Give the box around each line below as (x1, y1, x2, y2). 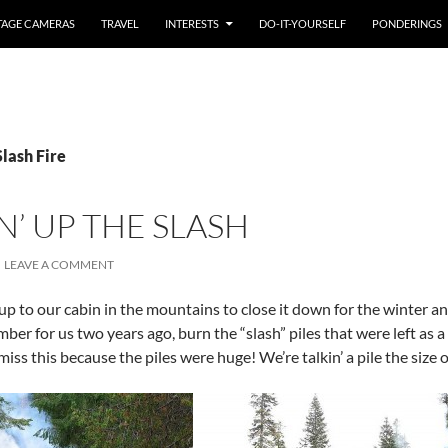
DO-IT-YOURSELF (259, 17, 346, 30)
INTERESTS (165, 17, 219, 30)
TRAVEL (101, 17, 139, 30)
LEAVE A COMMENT (4, 257, 114, 272)
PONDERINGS (372, 17, 442, 30)
